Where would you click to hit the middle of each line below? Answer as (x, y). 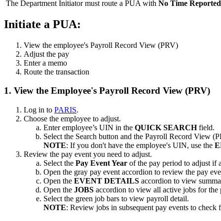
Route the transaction (56, 72)
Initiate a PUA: (42, 24)
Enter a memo (45, 63)
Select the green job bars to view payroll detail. (116, 199)
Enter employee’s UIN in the (89, 128)
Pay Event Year (102, 163)
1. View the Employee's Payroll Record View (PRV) (107, 91)
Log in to (39, 110)
